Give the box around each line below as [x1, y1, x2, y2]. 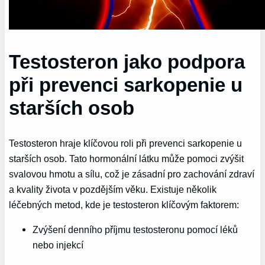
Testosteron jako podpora [9, 50, 245, 73]
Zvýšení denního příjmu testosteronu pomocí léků [33, 224, 238, 235]
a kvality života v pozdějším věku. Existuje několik [9, 183, 217, 195]
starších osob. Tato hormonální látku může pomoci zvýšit [9, 153, 244, 164]
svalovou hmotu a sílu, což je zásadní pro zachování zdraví [9, 168, 255, 179]
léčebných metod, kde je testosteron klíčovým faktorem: [9, 199, 240, 210]
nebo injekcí [33, 240, 84, 251]
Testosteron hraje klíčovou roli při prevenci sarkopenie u [9, 137, 243, 148]
